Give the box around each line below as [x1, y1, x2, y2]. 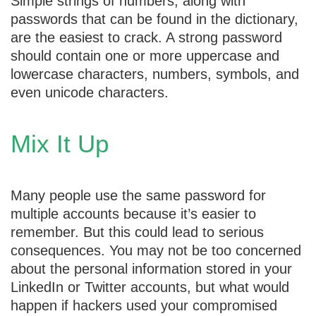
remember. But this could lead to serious [11, 224, 264, 240]
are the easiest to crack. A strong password [11, 29, 282, 45]
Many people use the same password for [11, 187, 266, 203]
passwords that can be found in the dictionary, [11, 11, 298, 27]
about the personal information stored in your [11, 260, 292, 276]
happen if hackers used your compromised [11, 297, 277, 313]
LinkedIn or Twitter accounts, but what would [11, 279, 289, 295]
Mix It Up [11, 129, 109, 157]
